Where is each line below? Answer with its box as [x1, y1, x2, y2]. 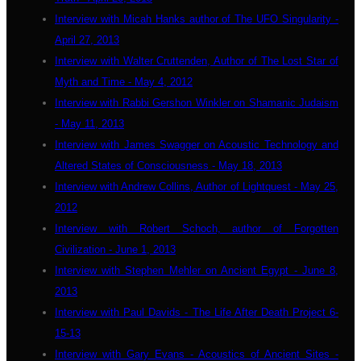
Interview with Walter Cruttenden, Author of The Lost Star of [55, 55, 338, 67]
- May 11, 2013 [55, 118, 124, 130]
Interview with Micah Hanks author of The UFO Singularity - [55, 13, 338, 25]
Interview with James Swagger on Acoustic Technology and [55, 139, 338, 151]
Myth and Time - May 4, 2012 [55, 76, 193, 88]
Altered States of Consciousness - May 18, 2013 [55, 160, 282, 172]
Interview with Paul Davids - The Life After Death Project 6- [55, 306, 338, 318]
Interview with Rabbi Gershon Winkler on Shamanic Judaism [55, 97, 338, 109]
